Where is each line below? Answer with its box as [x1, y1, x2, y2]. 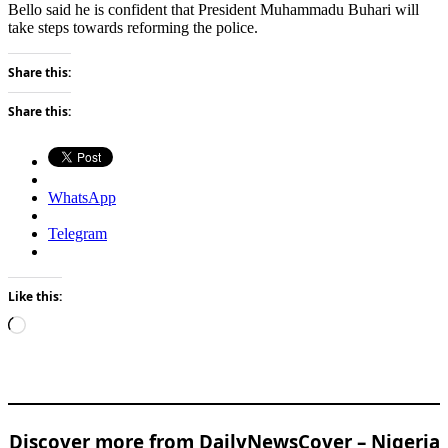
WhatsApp [48, 188, 116, 206]
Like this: [8, 287, 62, 305]
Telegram [48, 224, 107, 242]
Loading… [25, 314, 94, 332]
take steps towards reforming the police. [8, 18, 258, 36]
